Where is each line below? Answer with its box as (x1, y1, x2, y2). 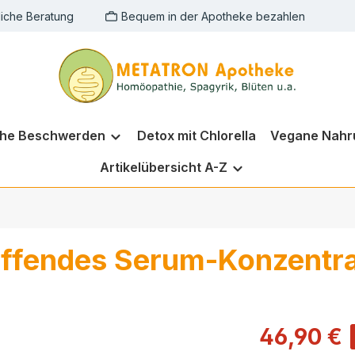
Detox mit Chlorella (136, 128, 256, 143)
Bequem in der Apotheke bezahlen (121, 9, 305, 23)
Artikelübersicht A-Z (99, 159, 227, 175)
